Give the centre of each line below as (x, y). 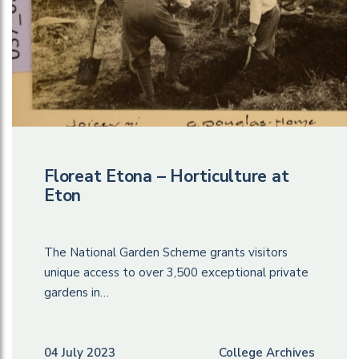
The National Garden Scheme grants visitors (166, 252)
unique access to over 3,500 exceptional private (176, 272)
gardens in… (77, 292)
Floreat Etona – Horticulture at (167, 176)
